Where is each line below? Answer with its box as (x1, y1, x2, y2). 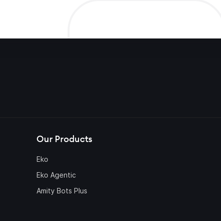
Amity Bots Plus (37, 186, 87, 195)
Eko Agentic (37, 171, 76, 180)
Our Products (37, 133, 92, 145)
